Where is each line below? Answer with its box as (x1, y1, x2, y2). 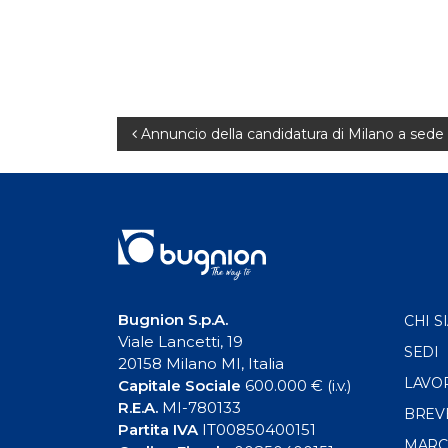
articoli (116, 165, 221, 203)
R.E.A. (118, 398, 158, 418)
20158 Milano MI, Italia (118, 354, 284, 374)
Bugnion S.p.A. (118, 310, 228, 330)
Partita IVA (118, 420, 198, 440)
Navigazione (116, 120, 306, 158)
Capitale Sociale (118, 376, 241, 396)
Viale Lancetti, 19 (118, 332, 243, 352)
